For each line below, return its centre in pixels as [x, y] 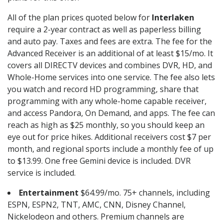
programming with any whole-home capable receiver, [107, 101]
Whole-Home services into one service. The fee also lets [111, 77]
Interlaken [173, 18]
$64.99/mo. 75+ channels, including [144, 193]
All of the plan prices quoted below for [80, 18]
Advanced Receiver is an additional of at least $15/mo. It [110, 54]
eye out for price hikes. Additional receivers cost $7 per [109, 137]
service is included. [42, 173]
